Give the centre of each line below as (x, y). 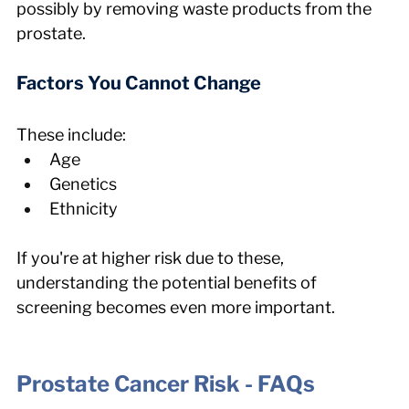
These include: (71, 134)
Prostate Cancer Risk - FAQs (166, 383)
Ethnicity (84, 208)
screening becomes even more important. (176, 307)
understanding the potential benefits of (168, 282)
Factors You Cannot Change (139, 83)
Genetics (83, 184)
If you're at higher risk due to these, (152, 257)
